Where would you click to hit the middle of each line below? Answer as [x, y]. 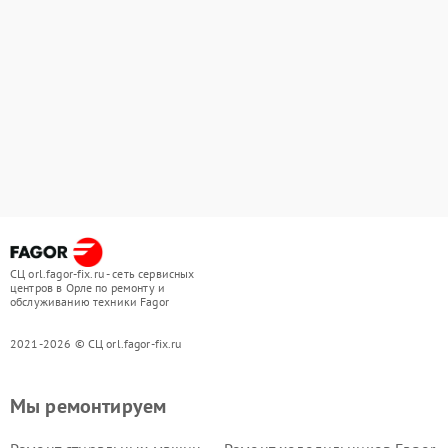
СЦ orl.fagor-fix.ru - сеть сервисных [102, 273]
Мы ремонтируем [88, 406]
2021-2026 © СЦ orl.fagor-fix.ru [96, 343]
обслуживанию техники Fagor [89, 301]
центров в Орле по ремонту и [88, 287]
